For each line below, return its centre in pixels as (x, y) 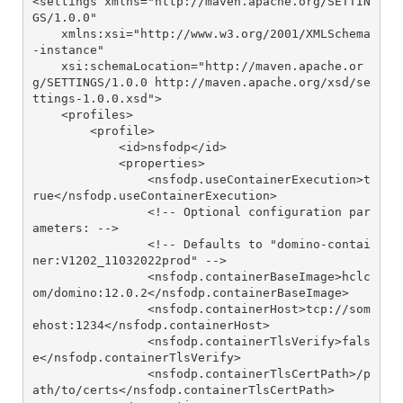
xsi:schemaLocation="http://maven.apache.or (46, 66)
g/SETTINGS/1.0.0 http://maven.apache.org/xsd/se (201, 82)
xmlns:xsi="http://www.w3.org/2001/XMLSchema (46, 33)
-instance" (68, 49)
